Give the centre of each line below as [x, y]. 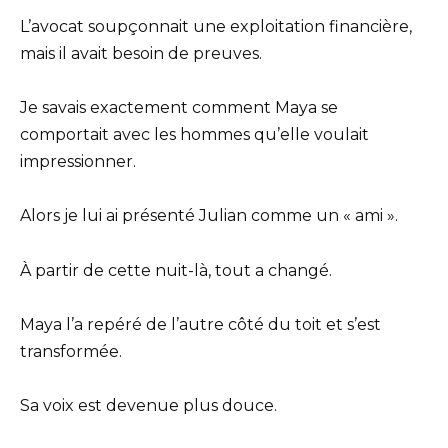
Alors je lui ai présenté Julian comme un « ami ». [209, 216]
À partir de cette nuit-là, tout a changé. [176, 270]
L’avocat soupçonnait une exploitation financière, [216, 26]
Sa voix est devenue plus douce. [148, 405]
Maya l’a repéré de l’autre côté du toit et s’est [200, 324]
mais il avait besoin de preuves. [141, 53]
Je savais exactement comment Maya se [179, 108]
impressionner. [78, 162]
